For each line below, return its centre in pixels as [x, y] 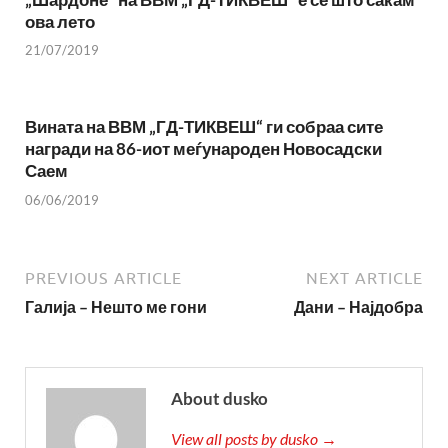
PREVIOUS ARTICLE [103, 277]
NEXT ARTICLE [364, 277]
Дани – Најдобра [358, 306]
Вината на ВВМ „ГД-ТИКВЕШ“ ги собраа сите [204, 127]
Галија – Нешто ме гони [116, 306]
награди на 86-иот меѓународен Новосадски [203, 149]
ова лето [60, 21]
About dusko [219, 398]
